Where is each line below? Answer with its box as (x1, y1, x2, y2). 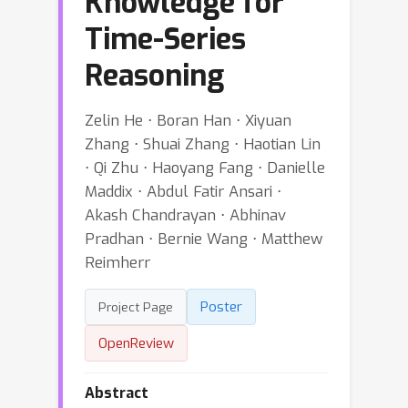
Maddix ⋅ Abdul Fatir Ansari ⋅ (85, 181, 281, 201)
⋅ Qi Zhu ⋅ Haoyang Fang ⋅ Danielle (85, 158, 325, 178)
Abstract (85, 383, 148, 403)
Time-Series (85, 20, 246, 58)
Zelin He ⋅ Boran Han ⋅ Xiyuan (85, 110, 291, 130)
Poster (200, 298, 242, 316)
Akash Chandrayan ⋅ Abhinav (85, 205, 286, 225)
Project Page (98, 299, 173, 315)
